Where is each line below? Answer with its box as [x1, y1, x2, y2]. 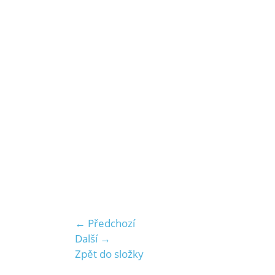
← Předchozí [75, 216, 135, 230]
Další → [75, 231, 110, 246]
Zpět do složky [75, 247, 144, 261]
